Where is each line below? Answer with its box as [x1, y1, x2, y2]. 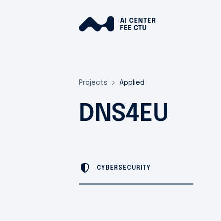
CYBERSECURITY [97, 165, 151, 171]
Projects [79, 79, 108, 86]
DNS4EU [79, 102, 169, 126]
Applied [119, 79, 145, 86]
